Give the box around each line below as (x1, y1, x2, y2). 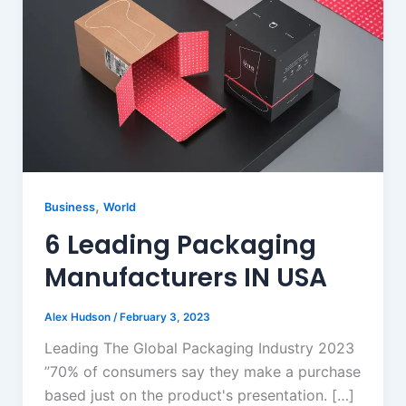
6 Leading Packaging (43, 227, 316, 264)
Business (43, 200, 95, 215)
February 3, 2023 (119, 311, 210, 324)
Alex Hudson (43, 311, 113, 324)
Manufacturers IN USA (43, 260, 327, 296)
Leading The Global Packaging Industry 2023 (43, 338, 354, 357)
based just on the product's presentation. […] (43, 385, 354, 404)
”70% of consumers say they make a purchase (43, 362, 361, 381)
